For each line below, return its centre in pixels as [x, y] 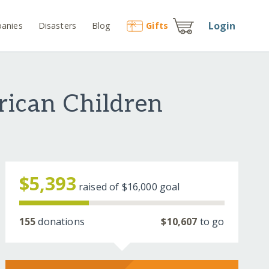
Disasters [57, 25]
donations [60, 222]
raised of [100, 187]
